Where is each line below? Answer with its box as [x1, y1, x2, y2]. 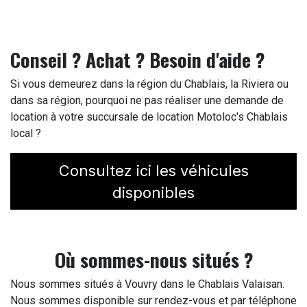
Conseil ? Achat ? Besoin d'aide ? [10, 45, 269, 74]
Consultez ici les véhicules [58, 161, 249, 180]
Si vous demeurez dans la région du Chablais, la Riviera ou [10, 77, 288, 91]
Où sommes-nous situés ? [54, 245, 253, 274]
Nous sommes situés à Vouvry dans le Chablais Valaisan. [10, 278, 284, 291]
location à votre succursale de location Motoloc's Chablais [10, 110, 288, 124]
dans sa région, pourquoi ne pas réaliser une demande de [10, 94, 284, 108]
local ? [10, 127, 41, 140]
